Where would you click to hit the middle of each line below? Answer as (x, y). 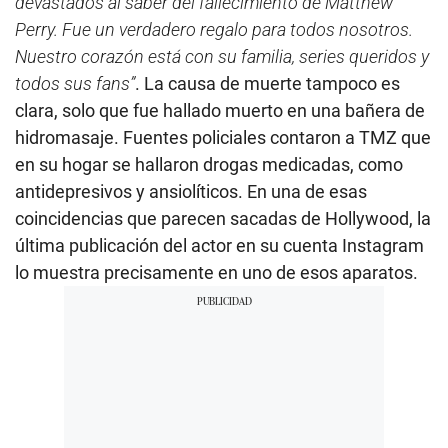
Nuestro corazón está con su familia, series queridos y (222, 56)
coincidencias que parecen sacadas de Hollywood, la (223, 218)
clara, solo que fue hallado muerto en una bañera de (220, 110)
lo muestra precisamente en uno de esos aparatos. (216, 272)
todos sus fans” (75, 83)
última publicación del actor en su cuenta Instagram (219, 245)
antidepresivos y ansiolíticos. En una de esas (191, 191)
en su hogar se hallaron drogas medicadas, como (209, 164)
